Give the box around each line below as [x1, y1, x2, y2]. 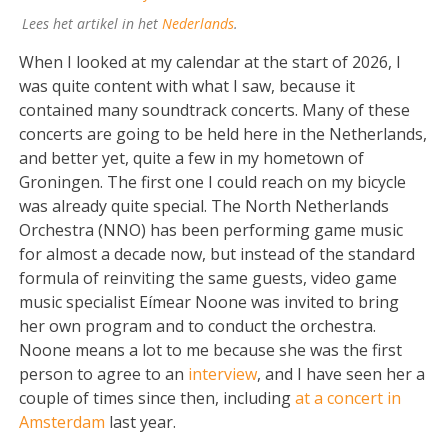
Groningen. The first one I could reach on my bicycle [19, 170, 407, 193]
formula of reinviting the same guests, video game [19, 266, 398, 289]
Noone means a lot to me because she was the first [19, 338, 403, 361]
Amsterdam [19, 410, 106, 433]
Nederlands [161, 13, 234, 33]
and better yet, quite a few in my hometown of [19, 146, 365, 169]
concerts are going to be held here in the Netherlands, [19, 122, 428, 145]
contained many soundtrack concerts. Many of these [19, 98, 411, 121]
